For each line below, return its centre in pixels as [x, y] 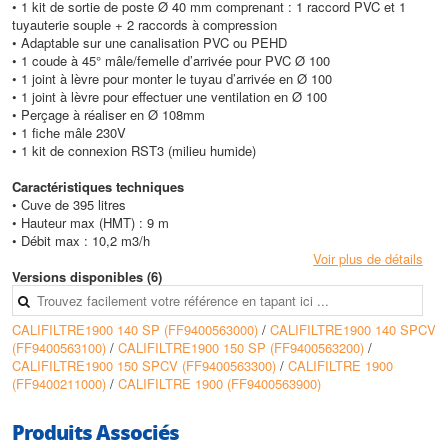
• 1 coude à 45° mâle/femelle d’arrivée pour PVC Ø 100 [171, 60]
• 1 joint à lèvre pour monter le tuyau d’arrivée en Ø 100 [172, 78]
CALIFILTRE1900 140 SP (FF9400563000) [137, 329]
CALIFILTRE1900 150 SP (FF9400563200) [243, 347]
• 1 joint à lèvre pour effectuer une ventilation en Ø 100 [169, 96]
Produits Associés [95, 431]
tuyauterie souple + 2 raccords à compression [144, 24]
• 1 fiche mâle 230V [69, 132]
